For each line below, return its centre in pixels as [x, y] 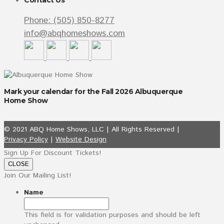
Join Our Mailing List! [37, 176]
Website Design [81, 140]
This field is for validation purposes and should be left [112, 215]
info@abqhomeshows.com [74, 33]
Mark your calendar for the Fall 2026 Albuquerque [93, 91]
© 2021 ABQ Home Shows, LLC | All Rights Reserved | [92, 130]
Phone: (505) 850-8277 [69, 20]
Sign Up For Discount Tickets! [52, 153]
